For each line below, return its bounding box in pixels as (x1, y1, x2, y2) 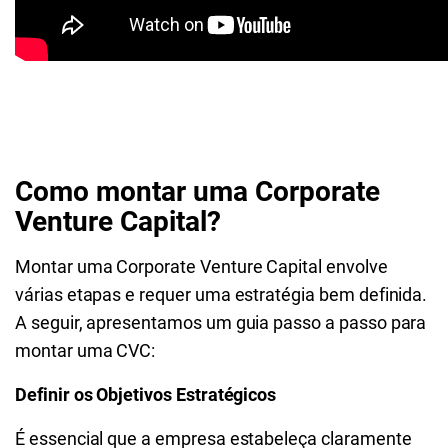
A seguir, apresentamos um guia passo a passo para (15, 312, 427, 333)
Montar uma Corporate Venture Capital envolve (15, 256, 388, 277)
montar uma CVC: (15, 340, 156, 361)
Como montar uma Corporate (15, 175, 380, 208)
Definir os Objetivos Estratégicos (15, 384, 277, 405)
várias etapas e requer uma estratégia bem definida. (15, 284, 428, 305)
